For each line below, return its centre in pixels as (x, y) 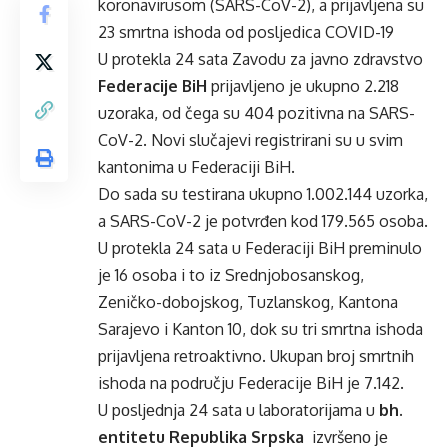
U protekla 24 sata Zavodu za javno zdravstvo (260, 59)
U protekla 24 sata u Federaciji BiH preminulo (260, 248)
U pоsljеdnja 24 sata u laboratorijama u (238, 410)
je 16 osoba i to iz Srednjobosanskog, (231, 275)
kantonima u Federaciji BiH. (196, 167)
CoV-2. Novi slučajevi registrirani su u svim (250, 140)
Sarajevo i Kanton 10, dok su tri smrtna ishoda (260, 329)
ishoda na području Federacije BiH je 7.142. (251, 383)
